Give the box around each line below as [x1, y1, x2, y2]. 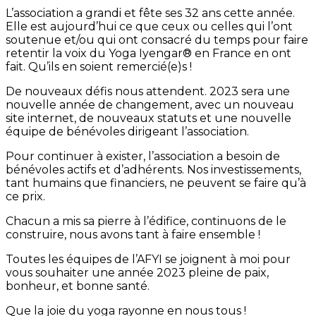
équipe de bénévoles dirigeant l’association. [6, 125, 249, 139]
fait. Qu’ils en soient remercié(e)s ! [6, 60, 192, 74]
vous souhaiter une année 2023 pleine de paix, [6, 266, 269, 280]
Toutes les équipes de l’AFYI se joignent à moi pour [6, 253, 291, 267]
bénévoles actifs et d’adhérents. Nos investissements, [6, 163, 301, 177]
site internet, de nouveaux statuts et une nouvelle [6, 111, 291, 126]
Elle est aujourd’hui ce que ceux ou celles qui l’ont [6, 20, 293, 34]
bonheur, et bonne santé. [6, 279, 150, 293]
